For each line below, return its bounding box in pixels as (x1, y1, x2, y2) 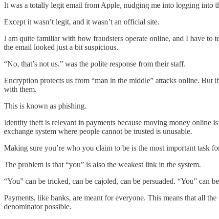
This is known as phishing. (4, 101, 87, 110)
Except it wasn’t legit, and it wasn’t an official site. (4, 17, 159, 26)
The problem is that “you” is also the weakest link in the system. (4, 160, 201, 169)
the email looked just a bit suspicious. (4, 43, 118, 51)
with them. (4, 85, 37, 93)
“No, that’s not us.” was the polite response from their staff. (4, 59, 186, 68)
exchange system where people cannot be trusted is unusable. (4, 127, 192, 135)
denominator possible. (4, 202, 71, 211)
